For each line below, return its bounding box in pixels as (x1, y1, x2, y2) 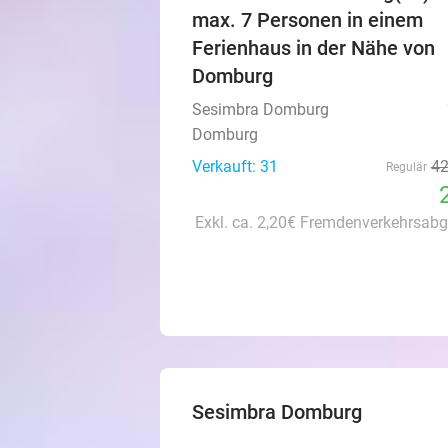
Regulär (385, 160, 427, 174)
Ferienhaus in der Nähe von (192, 36, 435, 60)
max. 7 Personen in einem (192, 8, 423, 32)
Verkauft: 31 (192, 157, 278, 176)
